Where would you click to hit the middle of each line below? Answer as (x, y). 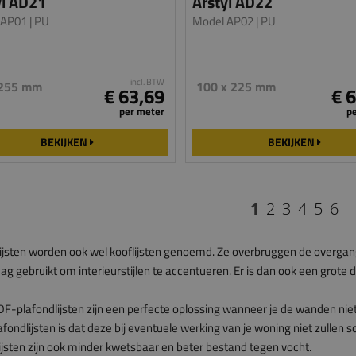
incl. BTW (148, 82)
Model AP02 (223, 21)
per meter (142, 111)
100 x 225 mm (236, 87)
